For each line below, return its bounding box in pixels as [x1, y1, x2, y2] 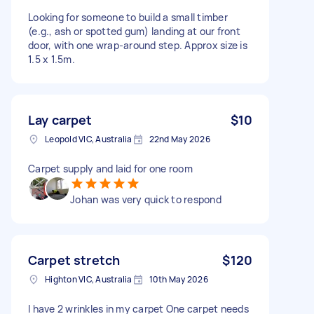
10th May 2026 [149, 273, 208, 285]
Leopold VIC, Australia [45, 132, 132, 145]
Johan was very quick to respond [70, 192, 221, 206]
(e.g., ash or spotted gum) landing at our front [28, 24, 240, 38]
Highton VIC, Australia [45, 273, 132, 285]
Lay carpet [28, 111, 93, 128]
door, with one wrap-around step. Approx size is [28, 38, 247, 52]
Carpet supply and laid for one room [28, 161, 193, 175]
